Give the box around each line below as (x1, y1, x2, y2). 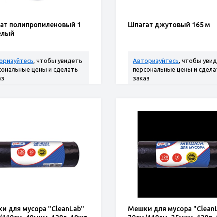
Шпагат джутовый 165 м (128, 21, 210, 29)
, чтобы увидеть (33, 57, 82, 64)
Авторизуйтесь (133, 57, 179, 64)
